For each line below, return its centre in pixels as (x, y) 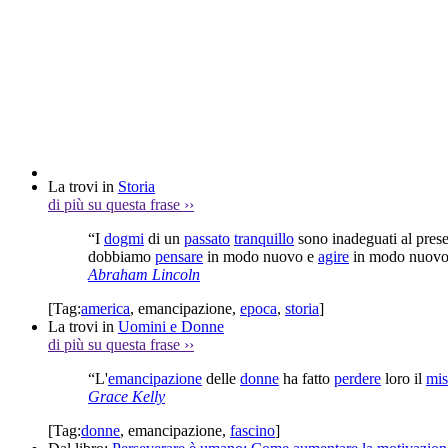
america (105, 308)
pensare (179, 256)
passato (207, 238)
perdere (357, 378)
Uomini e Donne (171, 326)
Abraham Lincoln (144, 274)
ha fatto (306, 378)
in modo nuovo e (260, 256)
